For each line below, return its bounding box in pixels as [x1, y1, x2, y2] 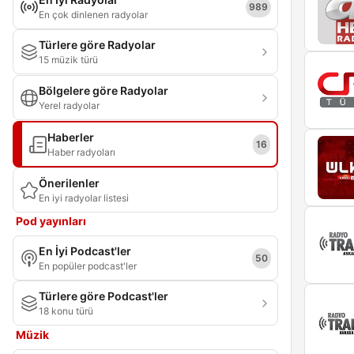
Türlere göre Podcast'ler [39, 289, 168, 303]
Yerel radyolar [39, 100, 100, 111]
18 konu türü [39, 305, 93, 317]
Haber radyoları [47, 146, 115, 158]
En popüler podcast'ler [39, 260, 137, 272]
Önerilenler [39, 176, 100, 190]
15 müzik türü [39, 54, 98, 66]
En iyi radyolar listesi [39, 192, 129, 204]
